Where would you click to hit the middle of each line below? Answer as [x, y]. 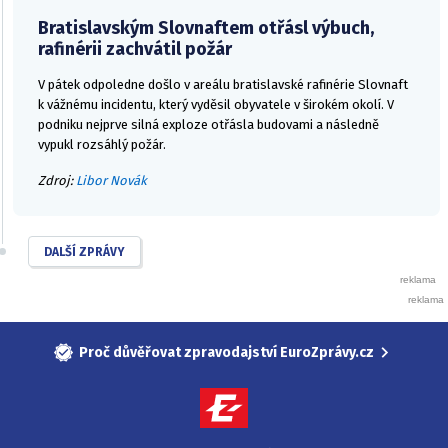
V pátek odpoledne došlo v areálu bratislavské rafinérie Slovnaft [223, 84]
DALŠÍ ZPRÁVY [84, 251]
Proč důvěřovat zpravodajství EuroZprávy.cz [227, 352]
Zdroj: [57, 180]
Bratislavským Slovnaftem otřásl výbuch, [206, 27]
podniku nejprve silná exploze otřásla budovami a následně [208, 124]
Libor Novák [111, 180]
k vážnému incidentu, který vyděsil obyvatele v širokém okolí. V [216, 104]
